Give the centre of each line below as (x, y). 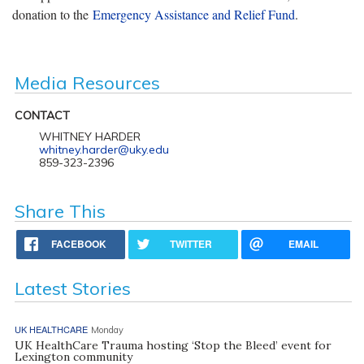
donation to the (52, 15)
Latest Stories (72, 289)
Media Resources (87, 83)
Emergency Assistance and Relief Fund (194, 15)
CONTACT (42, 116)
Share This (60, 212)
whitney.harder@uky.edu (104, 150)
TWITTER (191, 244)
